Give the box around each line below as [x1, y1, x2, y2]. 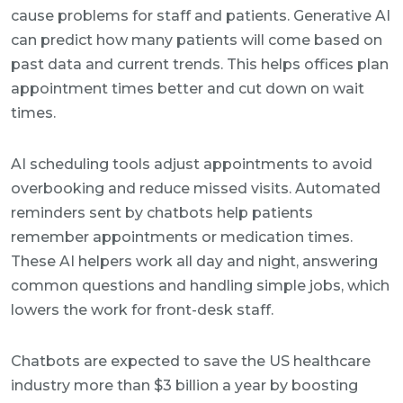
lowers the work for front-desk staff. [11, 301, 273, 318]
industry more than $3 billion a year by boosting [11, 377, 358, 394]
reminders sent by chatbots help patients [11, 204, 313, 221]
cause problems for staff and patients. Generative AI [11, 7, 390, 24]
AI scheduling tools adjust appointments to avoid [11, 156, 372, 173]
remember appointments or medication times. [11, 228, 353, 246]
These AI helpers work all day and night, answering [11, 253, 378, 270]
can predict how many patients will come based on [11, 31, 382, 49]
